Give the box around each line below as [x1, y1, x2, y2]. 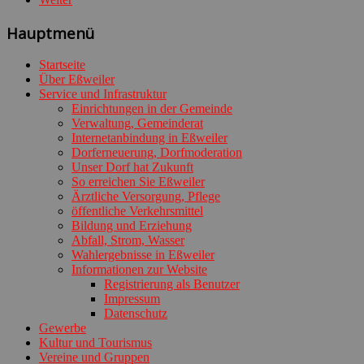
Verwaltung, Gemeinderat [71, 116, 203, 131]
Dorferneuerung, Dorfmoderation [71, 145, 242, 160]
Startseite [39, 58, 85, 72]
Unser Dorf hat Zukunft [71, 160, 193, 175]
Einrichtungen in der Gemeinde [71, 102, 232, 116]
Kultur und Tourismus [39, 336, 152, 350]
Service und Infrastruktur [39, 87, 167, 102]
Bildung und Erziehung [71, 219, 192, 233]
